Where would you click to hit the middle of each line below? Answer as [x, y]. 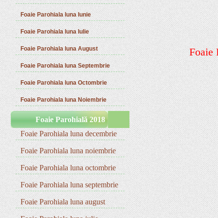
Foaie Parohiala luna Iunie [56, 15]
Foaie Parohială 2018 [70, 119]
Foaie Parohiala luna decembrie [69, 134]
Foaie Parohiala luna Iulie [55, 32]
